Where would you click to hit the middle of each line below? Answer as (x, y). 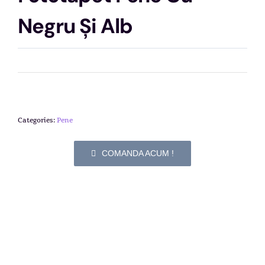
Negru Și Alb (75, 26)
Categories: (37, 120)
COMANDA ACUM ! (138, 153)
